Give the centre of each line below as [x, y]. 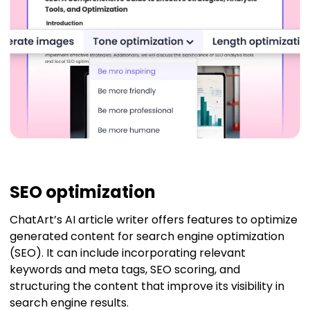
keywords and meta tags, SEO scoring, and [125, 269]
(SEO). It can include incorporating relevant [128, 253]
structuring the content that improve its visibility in [147, 286]
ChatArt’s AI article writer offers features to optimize [154, 219]
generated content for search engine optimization [147, 236]
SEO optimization [83, 192]
